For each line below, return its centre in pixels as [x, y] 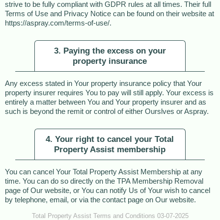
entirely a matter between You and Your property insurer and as [106, 102]
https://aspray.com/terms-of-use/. [58, 23]
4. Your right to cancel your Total [110, 139]
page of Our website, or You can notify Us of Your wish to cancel [108, 191]
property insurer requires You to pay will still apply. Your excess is [109, 93]
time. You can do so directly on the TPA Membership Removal [104, 181]
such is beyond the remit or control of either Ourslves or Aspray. [107, 111]
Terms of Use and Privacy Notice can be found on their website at [110, 14]
